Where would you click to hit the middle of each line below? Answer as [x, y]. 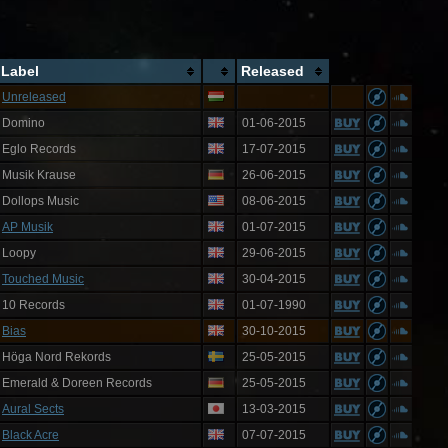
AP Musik [27, 227]
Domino [23, 123]
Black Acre [30, 435]
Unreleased [34, 97]
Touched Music [43, 279]
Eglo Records [39, 149]
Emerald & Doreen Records [77, 383]
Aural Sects [33, 409]
